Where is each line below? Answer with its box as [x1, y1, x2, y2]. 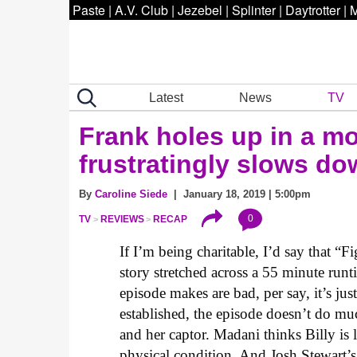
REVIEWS [100, 214, 144, 226]
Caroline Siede [95, 188, 167, 200]
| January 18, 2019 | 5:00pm [167, 188, 311, 200]
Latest [149, 90, 184, 104]
